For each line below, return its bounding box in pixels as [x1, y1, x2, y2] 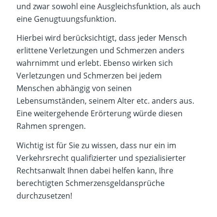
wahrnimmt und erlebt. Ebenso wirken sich [16, 58, 173, 69]
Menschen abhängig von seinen [16, 83, 132, 94]
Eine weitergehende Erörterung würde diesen [16, 108, 183, 119]
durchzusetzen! [16, 190, 72, 201]
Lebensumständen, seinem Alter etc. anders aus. [16, 95, 194, 107]
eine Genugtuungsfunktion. [16, 13, 116, 24]
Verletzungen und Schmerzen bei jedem [16, 70, 162, 81]
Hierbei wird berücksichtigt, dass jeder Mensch [16, 32, 187, 44]
